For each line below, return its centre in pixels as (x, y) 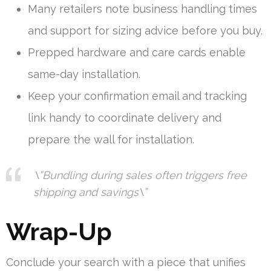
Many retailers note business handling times (142, 9)
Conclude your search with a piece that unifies (126, 263)
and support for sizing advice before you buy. (145, 31)
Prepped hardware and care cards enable (137, 53)
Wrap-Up (59, 232)
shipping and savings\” (90, 192)
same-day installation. (84, 74)
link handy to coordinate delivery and (125, 118)
